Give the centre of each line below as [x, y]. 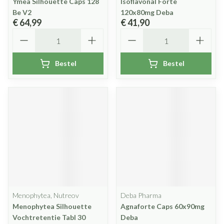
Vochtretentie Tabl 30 [49, 217]
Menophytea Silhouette [52, 206]
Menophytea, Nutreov [46, 195]
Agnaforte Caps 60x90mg [162, 206]
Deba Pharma [141, 195]
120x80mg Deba [147, 12]
